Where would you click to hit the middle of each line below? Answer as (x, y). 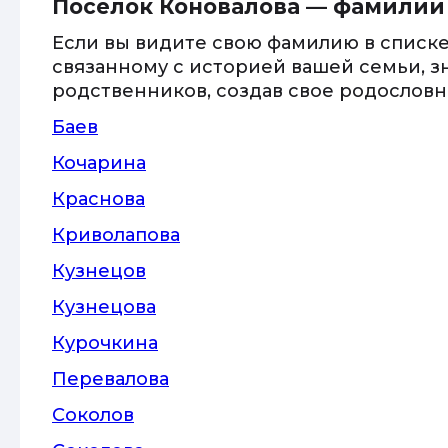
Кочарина (99, 163)
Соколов (93, 415)
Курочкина (105, 343)
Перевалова (110, 379)
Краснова (98, 199)
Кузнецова (104, 307)
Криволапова (116, 235)
